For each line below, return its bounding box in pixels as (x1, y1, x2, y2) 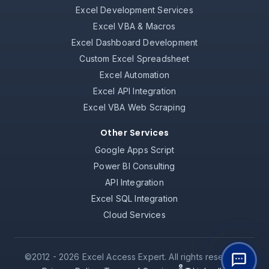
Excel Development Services (76, 5, 193, 16)
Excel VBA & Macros (93, 21, 176, 32)
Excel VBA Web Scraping (83, 102, 186, 113)
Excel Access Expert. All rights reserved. (79, 252, 245, 262)
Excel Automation (100, 70, 169, 80)
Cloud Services (103, 210, 166, 220)
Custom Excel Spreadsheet (79, 53, 190, 64)
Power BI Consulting (94, 161, 175, 172)
